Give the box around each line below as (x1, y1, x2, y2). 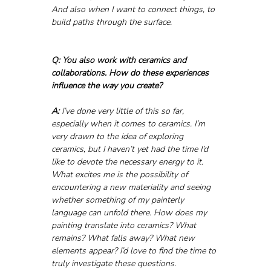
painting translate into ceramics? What (51, 220, 198, 232)
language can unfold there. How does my (51, 207, 209, 219)
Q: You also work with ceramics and (51, 54, 189, 67)
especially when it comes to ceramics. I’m (51, 118, 207, 130)
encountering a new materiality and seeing (51, 181, 213, 194)
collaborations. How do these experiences (51, 67, 211, 79)
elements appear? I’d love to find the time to (51, 245, 218, 257)
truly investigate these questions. (51, 258, 176, 270)
